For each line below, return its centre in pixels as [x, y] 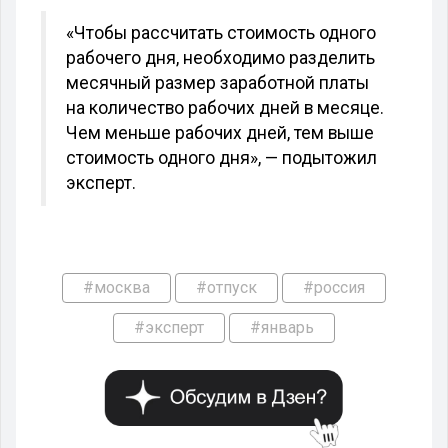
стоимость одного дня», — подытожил [221, 157]
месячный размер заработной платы [217, 82]
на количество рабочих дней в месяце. [225, 107]
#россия [334, 287]
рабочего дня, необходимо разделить [220, 57]
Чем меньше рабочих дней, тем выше [220, 132]
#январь [282, 327]
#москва [116, 287]
